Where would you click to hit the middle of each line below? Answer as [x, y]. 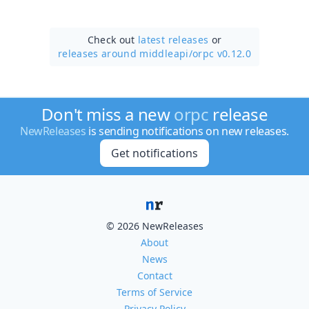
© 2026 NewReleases [154, 226]
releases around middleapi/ [125, 53]
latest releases [173, 39]
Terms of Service [154, 292]
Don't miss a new [107, 114]
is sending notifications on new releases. [187, 131]
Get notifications [154, 153]
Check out [113, 39]
